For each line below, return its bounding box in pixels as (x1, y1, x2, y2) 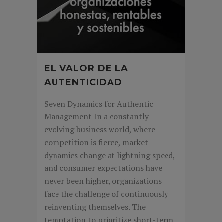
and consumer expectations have (44, 162, 162, 173)
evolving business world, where (44, 123, 155, 135)
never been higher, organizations (44, 175, 162, 186)
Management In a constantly (44, 111, 149, 122)
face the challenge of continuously (44, 188, 168, 199)
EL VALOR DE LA (44, 62, 128, 74)
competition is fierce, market (44, 136, 148, 148)
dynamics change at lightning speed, (44, 149, 175, 161)
